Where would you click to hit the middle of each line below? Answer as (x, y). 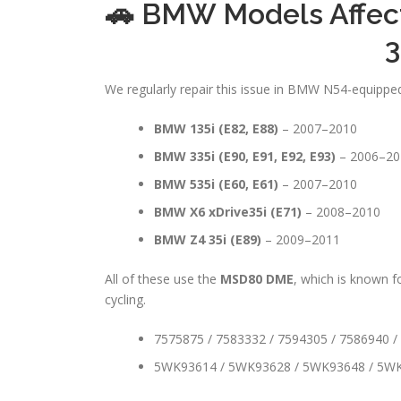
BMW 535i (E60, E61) (216, 183)
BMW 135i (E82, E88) (216, 128)
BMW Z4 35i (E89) (208, 239)
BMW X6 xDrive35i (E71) (228, 211)
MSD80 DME (257, 278)
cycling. (125, 299)
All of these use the (162, 278)
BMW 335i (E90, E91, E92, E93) (245, 156)
